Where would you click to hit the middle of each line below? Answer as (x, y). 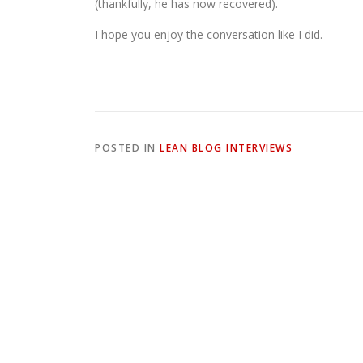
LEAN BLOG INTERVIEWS (226, 148)
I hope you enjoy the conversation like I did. (210, 35)
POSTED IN (127, 148)
